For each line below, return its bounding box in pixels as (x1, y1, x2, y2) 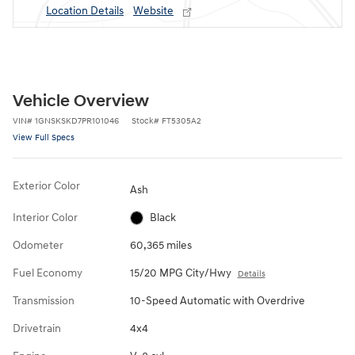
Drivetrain (13, 321, 61, 335)
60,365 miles (129, 238, 192, 252)
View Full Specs (13, 132, 74, 143)
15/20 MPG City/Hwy (129, 265, 231, 280)
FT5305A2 (162, 116, 201, 127)
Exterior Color (13, 179, 80, 193)
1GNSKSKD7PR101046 (35, 116, 119, 127)
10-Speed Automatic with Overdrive (129, 293, 305, 307)
